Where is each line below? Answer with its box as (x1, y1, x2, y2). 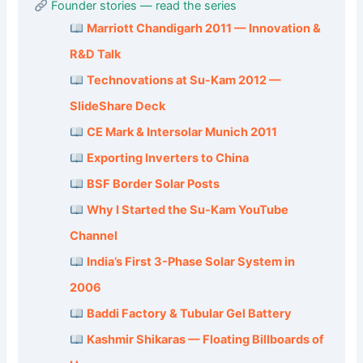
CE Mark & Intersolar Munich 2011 (86, 125, 277, 140)
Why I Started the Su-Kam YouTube (86, 203, 288, 218)
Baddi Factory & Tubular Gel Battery (86, 306, 292, 322)
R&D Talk (70, 47, 122, 62)
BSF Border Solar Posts (86, 177, 220, 192)
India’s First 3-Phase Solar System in (86, 254, 295, 270)
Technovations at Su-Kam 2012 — (86, 73, 281, 88)
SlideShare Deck (70, 99, 166, 114)
